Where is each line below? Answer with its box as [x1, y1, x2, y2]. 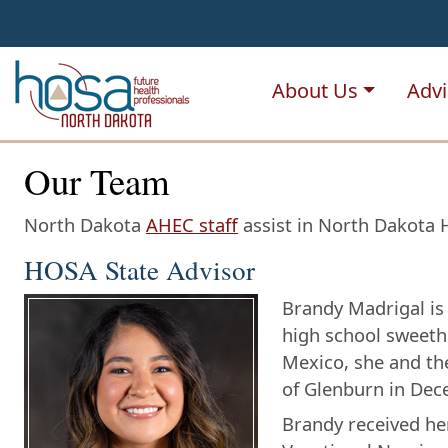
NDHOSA [239, 52, 324, 80]
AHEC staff [146, 212, 238, 238]
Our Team [24, 156, 170, 206]
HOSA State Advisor [24, 251, 255, 289]
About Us [272, 77, 358, 105]
